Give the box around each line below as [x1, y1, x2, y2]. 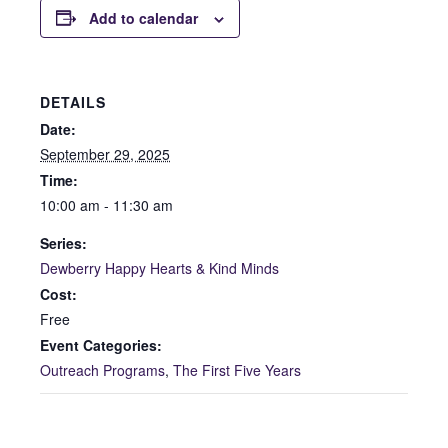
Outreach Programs [40, 359, 165, 380]
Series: [40, 232, 87, 253]
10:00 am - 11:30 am [40, 194, 173, 215]
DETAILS [40, 91, 106, 112]
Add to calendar [89, 7, 198, 28]
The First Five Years [173, 359, 301, 380]
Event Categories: [40, 334, 162, 355]
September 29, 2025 [40, 143, 170, 164]
